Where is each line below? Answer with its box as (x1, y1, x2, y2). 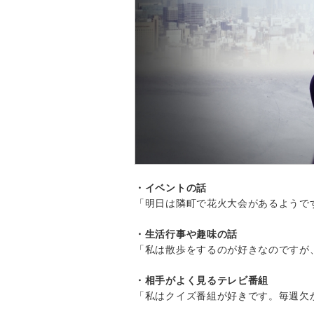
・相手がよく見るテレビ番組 (135, 274, 269, 286)
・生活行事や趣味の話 (135, 228, 238, 240)
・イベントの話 (135, 182, 207, 193)
